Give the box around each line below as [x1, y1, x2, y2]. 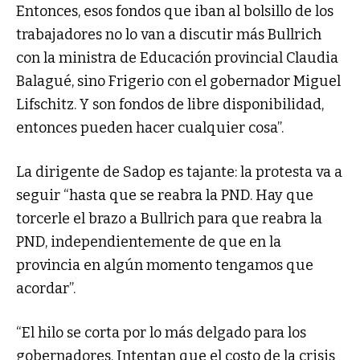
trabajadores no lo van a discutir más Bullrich [16, 26, 321, 44]
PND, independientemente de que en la [16, 233, 281, 252]
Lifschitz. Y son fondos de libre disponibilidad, [16, 96, 324, 114]
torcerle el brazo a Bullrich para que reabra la [16, 210, 322, 228]
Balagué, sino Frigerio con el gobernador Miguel [16, 72, 341, 91]
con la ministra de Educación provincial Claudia [16, 49, 338, 67]
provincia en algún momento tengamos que [16, 256, 313, 275]
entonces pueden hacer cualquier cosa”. [16, 119, 284, 137]
